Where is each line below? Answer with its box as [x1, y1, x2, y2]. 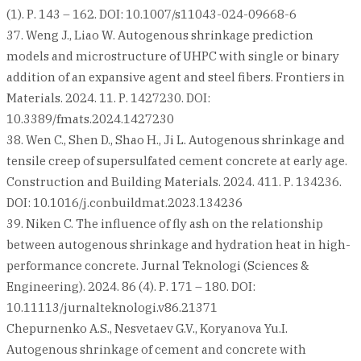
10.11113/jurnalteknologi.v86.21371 [6, 300, 218, 316]
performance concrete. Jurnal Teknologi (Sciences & [6, 258, 309, 274]
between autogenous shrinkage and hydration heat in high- [6, 237, 351, 253]
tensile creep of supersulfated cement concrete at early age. [6, 153, 347, 169]
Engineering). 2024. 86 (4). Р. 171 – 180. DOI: [6, 279, 255, 295]
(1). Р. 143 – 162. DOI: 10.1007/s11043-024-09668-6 [6, 6, 297, 23]
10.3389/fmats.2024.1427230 [6, 111, 174, 127]
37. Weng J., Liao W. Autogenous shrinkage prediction [6, 27, 313, 44]
